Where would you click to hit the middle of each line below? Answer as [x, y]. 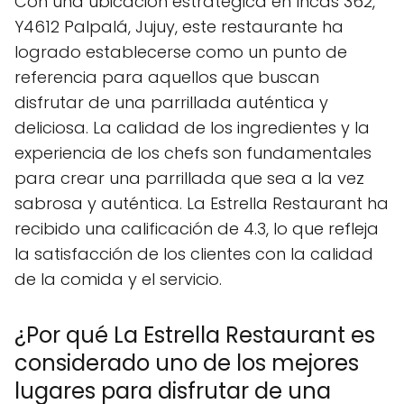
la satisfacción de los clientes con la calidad [194, 253]
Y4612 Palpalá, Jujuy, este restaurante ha [179, 26]
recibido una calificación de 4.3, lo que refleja [197, 228]
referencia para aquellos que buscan [167, 77]
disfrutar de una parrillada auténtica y [171, 102]
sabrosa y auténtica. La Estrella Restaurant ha [202, 203]
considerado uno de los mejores [187, 363]
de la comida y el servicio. [118, 279]
